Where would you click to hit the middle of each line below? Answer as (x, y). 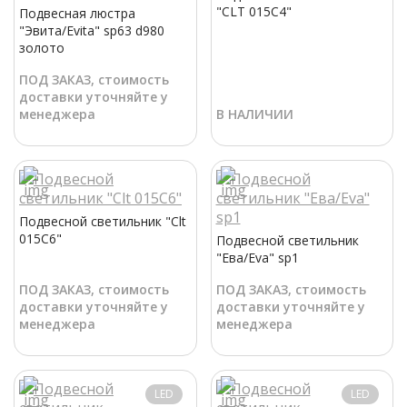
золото (42, 47)
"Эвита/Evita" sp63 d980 (92, 30)
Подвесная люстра (77, 13)
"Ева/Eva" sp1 (257, 257)
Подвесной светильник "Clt (103, 221)
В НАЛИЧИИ (254, 114)
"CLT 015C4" (253, 11)
